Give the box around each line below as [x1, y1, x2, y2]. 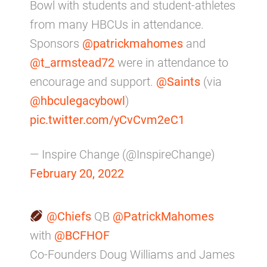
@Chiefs [46, 209, 91, 223]
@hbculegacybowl [30, 93, 125, 108]
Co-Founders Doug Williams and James [30, 247, 235, 262]
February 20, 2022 [30, 166, 124, 181]
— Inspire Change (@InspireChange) [30, 147, 215, 162]
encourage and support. [30, 74, 156, 89]
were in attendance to [114, 55, 228, 70]
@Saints [156, 74, 200, 89]
